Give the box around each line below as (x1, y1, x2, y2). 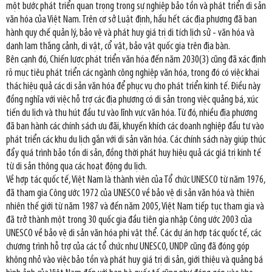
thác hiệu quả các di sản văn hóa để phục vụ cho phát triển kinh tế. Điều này (6, 81, 260, 92)
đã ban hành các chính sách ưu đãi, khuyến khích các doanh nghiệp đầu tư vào (6, 121, 264, 132)
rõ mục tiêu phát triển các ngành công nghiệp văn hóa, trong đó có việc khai (6, 67, 259, 78)
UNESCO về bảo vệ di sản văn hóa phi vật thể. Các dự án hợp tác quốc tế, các (6, 228, 261, 239)
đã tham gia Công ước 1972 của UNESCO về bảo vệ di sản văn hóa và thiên (6, 188, 254, 199)
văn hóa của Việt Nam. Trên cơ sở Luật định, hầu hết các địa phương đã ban (6, 14, 257, 25)
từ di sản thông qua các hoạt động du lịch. (6, 161, 147, 172)
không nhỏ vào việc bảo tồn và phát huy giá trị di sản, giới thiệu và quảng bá (6, 254, 263, 265)
